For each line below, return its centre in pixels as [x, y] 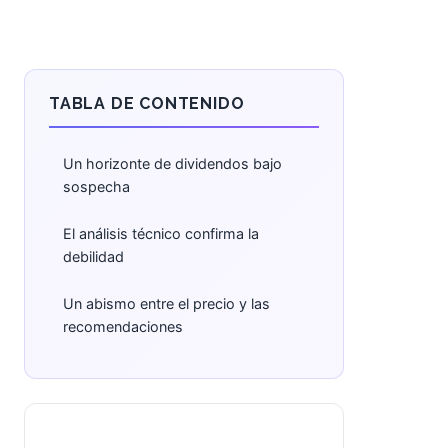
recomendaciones [123, 326]
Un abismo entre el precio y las [166, 303]
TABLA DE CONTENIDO [147, 103]
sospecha [96, 186]
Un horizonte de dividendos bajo [172, 163]
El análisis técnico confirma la [161, 233]
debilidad [93, 256]
